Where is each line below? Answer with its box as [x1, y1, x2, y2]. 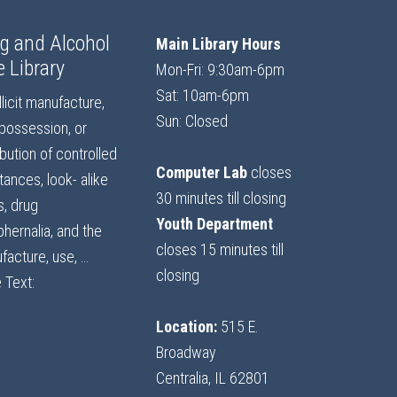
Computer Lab [156, 163, 247, 183]
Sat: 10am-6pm [156, 86, 249, 105]
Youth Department [156, 214, 273, 234]
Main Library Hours [156, 35, 281, 54]
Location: [156, 317, 217, 337]
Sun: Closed [156, 112, 228, 131]
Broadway [156, 343, 216, 362]
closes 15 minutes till [156, 240, 284, 260]
